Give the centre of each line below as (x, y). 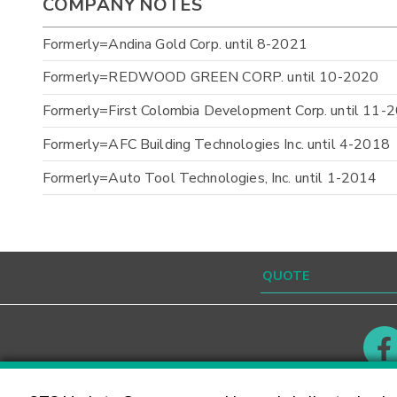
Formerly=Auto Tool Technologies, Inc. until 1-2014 (210, 178)
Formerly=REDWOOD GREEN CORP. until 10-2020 (211, 78)
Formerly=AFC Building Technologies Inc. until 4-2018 (216, 144)
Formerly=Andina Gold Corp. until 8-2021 (175, 44)
